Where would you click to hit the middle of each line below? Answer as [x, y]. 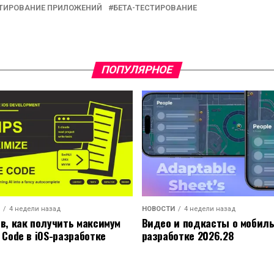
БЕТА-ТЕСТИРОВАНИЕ [155, 8]
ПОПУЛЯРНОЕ [137, 70]
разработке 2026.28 [188, 236]
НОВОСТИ [158, 209]
